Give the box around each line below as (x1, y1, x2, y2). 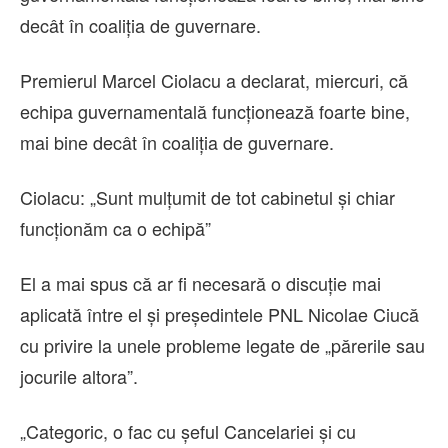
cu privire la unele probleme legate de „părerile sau (20, 332, 425, 359)
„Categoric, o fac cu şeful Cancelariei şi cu (20, 418, 356, 445)
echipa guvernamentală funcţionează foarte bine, (20, 98, 410, 125)
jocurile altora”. (20, 363, 138, 390)
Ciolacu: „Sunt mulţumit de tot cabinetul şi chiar (20, 184, 395, 211)
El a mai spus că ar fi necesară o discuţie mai (20, 270, 381, 297)
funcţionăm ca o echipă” (20, 215, 211, 242)
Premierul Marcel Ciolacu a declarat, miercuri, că (20, 67, 408, 94)
